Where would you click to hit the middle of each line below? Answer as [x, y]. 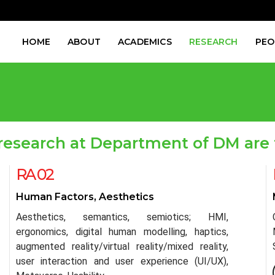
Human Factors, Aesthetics [85, 197]
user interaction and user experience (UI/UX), [122, 261]
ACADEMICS [145, 42]
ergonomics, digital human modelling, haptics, [122, 232]
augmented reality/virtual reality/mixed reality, [122, 246]
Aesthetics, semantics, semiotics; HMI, [122, 217]
